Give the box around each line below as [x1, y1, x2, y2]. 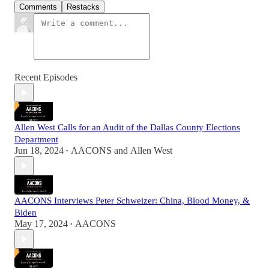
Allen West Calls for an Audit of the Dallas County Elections [14, 122, 240, 133]
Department [14, 134, 58, 145]
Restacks [67, 2, 100, 12]
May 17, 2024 [14, 219, 68, 229]
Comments [19, 2, 57, 12]
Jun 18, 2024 [14, 145, 64, 156]
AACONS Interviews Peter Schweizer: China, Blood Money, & [14, 196, 250, 206]
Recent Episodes [14, 72, 77, 83]
